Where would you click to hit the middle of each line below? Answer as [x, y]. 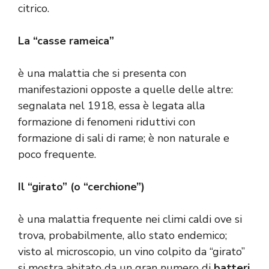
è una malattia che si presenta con [102, 74]
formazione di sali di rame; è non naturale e [124, 138]
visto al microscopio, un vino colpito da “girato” [131, 252]
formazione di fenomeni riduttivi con [107, 122]
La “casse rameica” [66, 41]
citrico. [34, 9]
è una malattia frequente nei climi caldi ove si [130, 219]
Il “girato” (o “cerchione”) [81, 187]
